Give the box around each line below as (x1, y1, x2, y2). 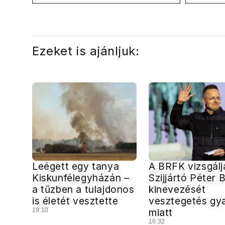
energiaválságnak (38, 11, 110, 21)
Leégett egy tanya (32, 160, 120, 172)
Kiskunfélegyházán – (32, 172, 130, 184)
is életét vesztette (32, 195, 119, 207)
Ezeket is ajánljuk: (32, 44, 140, 58)
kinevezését (149, 183, 206, 195)
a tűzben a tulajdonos (32, 183, 135, 195)
